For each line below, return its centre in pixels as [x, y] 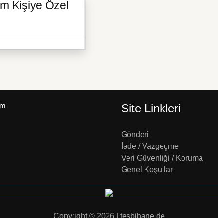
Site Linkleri [151, 109]
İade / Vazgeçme [150, 146]
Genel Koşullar [147, 170]
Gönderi [135, 135]
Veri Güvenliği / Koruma [162, 158]
